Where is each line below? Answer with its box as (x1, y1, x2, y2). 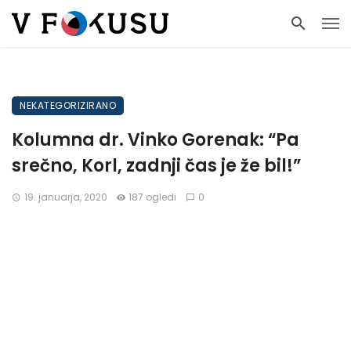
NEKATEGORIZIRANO (20, 99, 116, 112)
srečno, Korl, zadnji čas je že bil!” (12, 154, 301, 178)
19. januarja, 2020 (24, 190, 107, 204)
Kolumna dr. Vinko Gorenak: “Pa (12, 128, 299, 152)
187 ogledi (128, 190, 177, 204)
